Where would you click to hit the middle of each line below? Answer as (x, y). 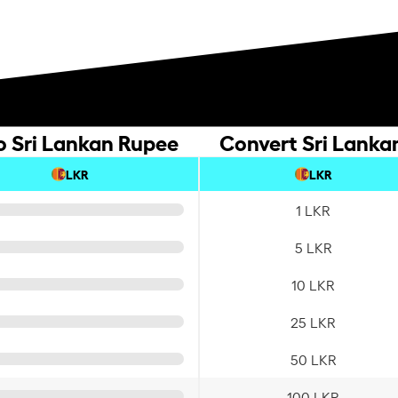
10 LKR (313, 284)
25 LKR (313, 321)
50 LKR (313, 358)
